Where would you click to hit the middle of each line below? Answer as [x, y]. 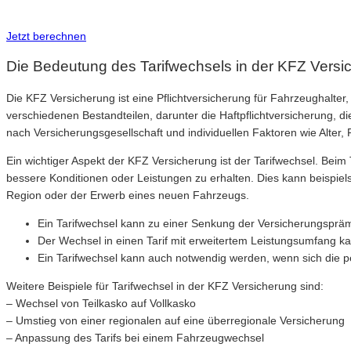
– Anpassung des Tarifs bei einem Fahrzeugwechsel [135, 338]
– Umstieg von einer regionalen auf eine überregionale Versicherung [175, 321]
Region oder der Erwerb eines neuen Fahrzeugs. [128, 195]
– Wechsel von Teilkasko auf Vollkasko [101, 304]
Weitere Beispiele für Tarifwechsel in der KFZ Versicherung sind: [165, 286]
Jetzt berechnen [46, 36]
